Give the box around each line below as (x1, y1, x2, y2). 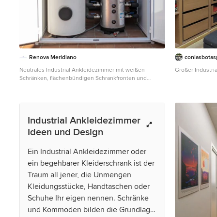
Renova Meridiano (29, 53, 77, 61)
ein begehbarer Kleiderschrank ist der (28, 158, 155, 168)
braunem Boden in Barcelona (19, 82, 95, 90)
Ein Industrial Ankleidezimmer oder (28, 146, 146, 156)
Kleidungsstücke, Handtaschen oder (28, 181, 150, 191)
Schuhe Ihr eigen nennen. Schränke (28, 193, 149, 203)
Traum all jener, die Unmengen (28, 170, 131, 180)
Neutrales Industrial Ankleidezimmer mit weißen (19, 66, 145, 74)
